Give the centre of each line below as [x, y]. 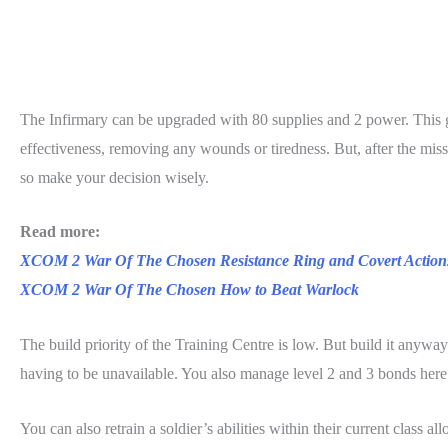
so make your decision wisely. [114, 177]
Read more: [60, 232]
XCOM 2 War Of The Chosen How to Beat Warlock [189, 290]
